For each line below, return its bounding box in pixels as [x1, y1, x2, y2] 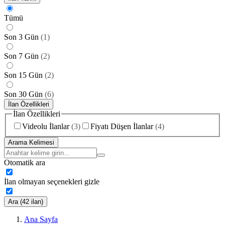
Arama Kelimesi [8, 139, 54, 147]
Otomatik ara [4, 158, 45, 167]
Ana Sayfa [24, 215, 58, 224]
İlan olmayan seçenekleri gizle [4, 177, 99, 186]
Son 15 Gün [4, 70, 43, 79]
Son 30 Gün [4, 89, 43, 98]
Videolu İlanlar [22, 122, 69, 131]
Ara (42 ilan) [8, 198, 43, 206]
